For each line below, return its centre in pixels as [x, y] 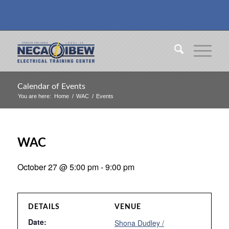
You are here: [34, 96]
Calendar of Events [51, 86]
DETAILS [44, 207]
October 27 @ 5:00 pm [58, 167]
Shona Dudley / [139, 223]
